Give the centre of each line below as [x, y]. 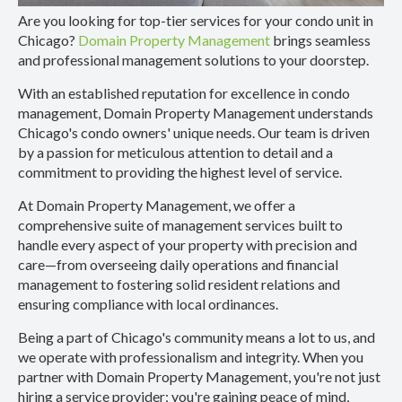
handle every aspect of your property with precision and [188, 245]
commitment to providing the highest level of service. [180, 172]
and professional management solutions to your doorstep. [193, 60]
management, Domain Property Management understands [196, 113]
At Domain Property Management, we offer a [157, 205]
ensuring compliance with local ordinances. [149, 304]
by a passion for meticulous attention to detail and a [175, 153]
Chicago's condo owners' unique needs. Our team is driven [194, 133]
